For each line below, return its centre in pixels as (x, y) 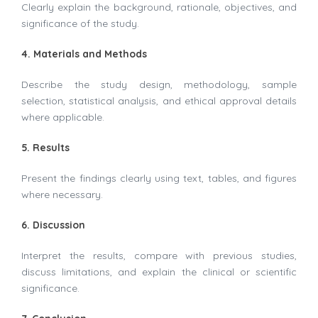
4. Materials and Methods (84, 54)
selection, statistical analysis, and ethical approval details (159, 101)
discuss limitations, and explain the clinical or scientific (159, 272)
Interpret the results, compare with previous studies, (159, 256)
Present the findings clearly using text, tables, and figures (159, 179)
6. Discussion (53, 225)
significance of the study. (80, 24)
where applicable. (63, 117)
